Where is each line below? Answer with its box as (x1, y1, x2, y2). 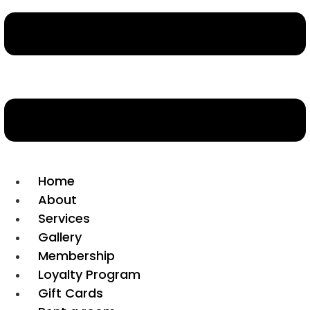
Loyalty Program (38, 265, 140, 283)
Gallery (38, 228, 82, 246)
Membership (38, 246, 115, 264)
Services (38, 209, 90, 227)
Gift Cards (38, 284, 103, 302)
